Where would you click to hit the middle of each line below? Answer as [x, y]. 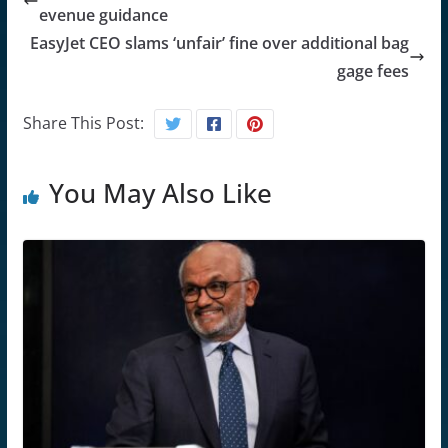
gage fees [373, 70]
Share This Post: [83, 122]
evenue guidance [103, 14]
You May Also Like [160, 192]
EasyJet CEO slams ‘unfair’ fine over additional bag [220, 42]
